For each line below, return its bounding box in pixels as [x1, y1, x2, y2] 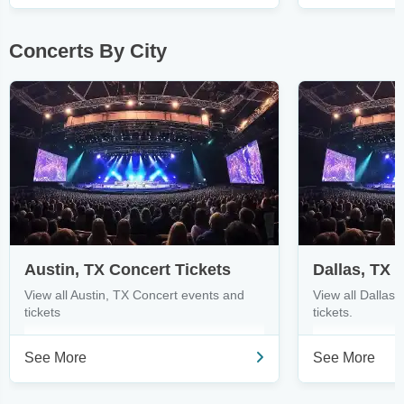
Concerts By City [9, 40, 167, 62]
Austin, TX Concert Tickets [24, 261, 231, 279]
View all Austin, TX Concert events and [24, 288, 244, 302]
